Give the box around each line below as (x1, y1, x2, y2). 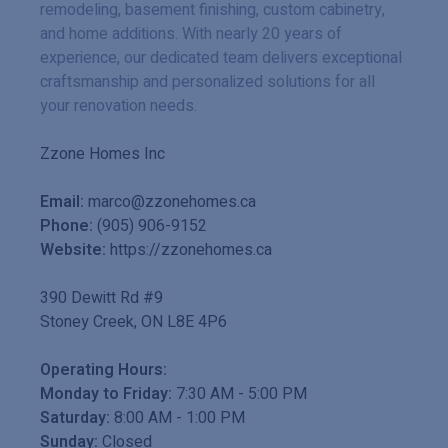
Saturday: (40, 406, 110, 431)
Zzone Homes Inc (40, 142, 165, 167)
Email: (40, 190, 84, 215)
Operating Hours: (40, 358, 167, 383)
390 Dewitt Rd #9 (40, 286, 163, 311)
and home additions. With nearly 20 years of (40, 22, 342, 47)
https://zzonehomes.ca (110, 238, 272, 263)
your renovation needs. (40, 94, 197, 119)
